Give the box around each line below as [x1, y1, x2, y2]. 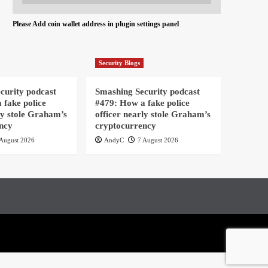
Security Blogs [98, 59, 140, 66]
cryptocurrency [95, 120, 156, 130]
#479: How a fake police [95, 98, 190, 108]
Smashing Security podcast [95, 86, 200, 96]
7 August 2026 [137, 136, 178, 144]
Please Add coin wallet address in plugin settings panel [12, 19, 179, 28]
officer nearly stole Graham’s [95, 109, 211, 119]
